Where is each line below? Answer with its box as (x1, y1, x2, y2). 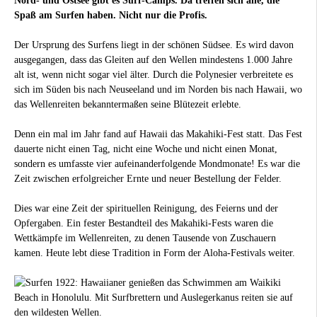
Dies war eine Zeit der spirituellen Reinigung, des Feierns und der (14, 202, 278, 214)
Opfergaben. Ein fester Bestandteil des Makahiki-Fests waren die (14, 217, 273, 229)
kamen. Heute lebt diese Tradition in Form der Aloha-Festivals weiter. (14, 247, 295, 258)
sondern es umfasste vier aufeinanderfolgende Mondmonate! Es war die (14, 158, 300, 169)
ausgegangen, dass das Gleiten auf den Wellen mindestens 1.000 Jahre (14, 54, 292, 65)
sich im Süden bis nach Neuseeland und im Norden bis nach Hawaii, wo (14, 83, 302, 95)
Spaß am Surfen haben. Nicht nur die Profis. (14, 9, 207, 21)
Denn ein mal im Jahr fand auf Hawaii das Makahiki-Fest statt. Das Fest (14, 128, 302, 139)
